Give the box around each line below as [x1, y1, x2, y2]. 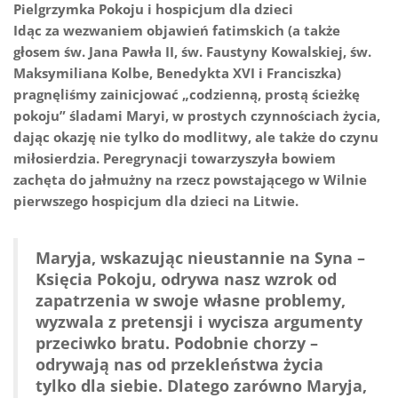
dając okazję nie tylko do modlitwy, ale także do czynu [13, 128, 378, 147]
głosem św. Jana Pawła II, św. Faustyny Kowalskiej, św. [13, 43, 371, 61]
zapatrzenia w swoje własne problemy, [36, 290, 346, 312]
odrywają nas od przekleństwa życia [36, 354, 323, 376]
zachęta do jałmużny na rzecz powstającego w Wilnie [13, 171, 367, 189]
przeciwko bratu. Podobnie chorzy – [36, 332, 318, 354]
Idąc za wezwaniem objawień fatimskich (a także [13, 21, 340, 40]
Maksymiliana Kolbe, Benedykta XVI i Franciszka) [13, 64, 341, 83]
